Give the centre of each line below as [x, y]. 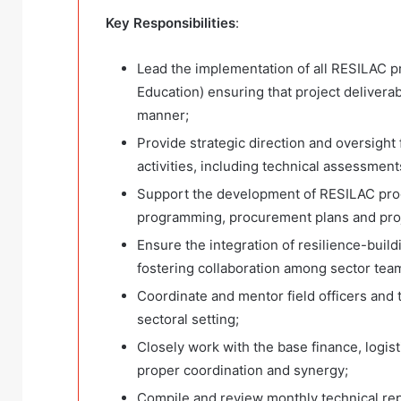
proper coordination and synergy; [243, 371]
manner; [163, 115]
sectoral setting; [188, 320]
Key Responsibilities [171, 23]
